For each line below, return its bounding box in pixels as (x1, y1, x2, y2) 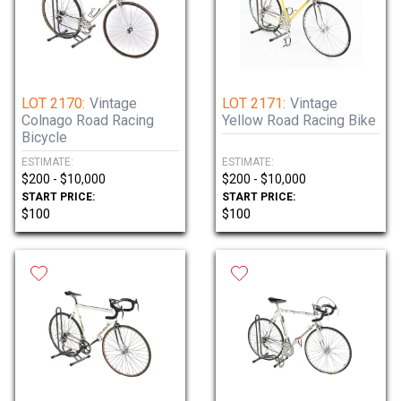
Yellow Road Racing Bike (222, 112, 376, 129)
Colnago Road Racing (21, 112, 154, 129)
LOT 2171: (222, 95, 286, 112)
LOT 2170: (21, 95, 85, 112)
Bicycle (21, 129, 67, 146)
